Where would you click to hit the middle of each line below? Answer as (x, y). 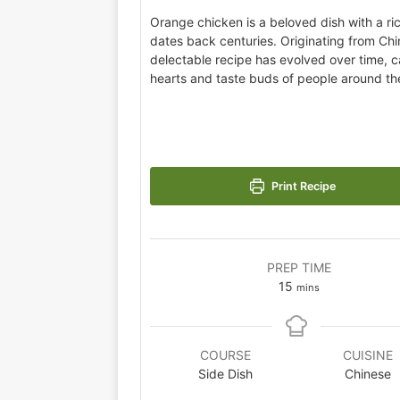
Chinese (367, 374)
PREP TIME (299, 267)
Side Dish (225, 374)
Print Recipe (303, 186)
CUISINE (367, 355)
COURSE (225, 355)
